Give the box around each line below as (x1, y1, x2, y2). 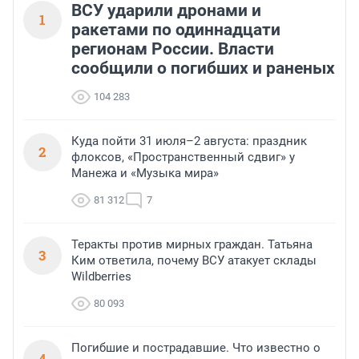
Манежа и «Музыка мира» (71, 166, 219, 181)
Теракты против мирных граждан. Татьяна (71, 237, 313, 252)
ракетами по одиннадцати (71, 20, 280, 40)
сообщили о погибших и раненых (71, 58, 335, 79)
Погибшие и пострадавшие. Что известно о (71, 341, 321, 356)
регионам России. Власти (71, 39, 274, 59)
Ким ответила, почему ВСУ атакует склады (71, 253, 317, 268)
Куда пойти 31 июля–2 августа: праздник (71, 134, 307, 149)
